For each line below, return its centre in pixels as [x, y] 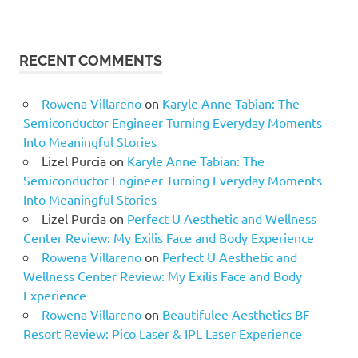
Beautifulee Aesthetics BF [236, 314]
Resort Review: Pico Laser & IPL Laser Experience [162, 333]
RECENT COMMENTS [91, 60]
